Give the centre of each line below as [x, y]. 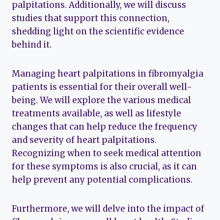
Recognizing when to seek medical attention [107, 153]
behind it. [32, 45]
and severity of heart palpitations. [84, 140]
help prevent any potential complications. [102, 180]
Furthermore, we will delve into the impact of [108, 209]
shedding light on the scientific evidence [98, 32]
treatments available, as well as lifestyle [96, 114]
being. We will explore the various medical [101, 100]
